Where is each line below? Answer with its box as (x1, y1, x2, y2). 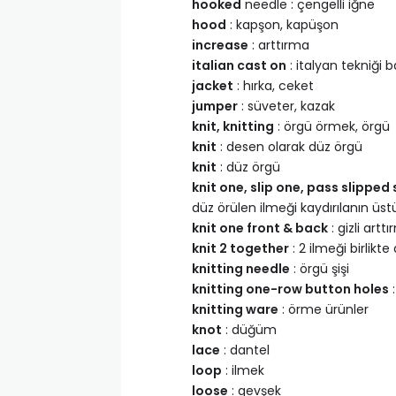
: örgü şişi (290, 260, 349, 278)
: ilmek (222, 362, 264, 379)
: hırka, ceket (233, 77, 314, 95)
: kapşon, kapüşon (226, 16, 339, 34)
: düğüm (222, 321, 277, 339)
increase (192, 36, 248, 54)
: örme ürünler (278, 301, 369, 318)
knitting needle (192, 260, 290, 278)
